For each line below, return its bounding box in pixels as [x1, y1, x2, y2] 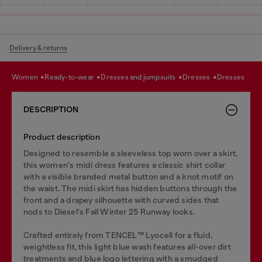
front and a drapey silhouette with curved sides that [23, 195, 219, 205]
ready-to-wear [49, 73, 96, 81]
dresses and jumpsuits [106, 73, 177, 81]
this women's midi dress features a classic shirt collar [23, 160, 226, 170]
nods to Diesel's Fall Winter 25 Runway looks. [23, 206, 195, 216]
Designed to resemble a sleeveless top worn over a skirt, [23, 148, 238, 158]
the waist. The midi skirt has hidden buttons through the [23, 183, 237, 193]
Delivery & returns [9, 43, 67, 52]
